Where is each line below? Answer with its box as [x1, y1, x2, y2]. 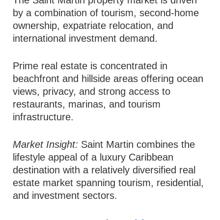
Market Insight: [13, 138, 79, 150]
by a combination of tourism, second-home [13, 7, 199, 18]
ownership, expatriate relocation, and [13, 20, 174, 31]
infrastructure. [13, 111, 74, 122]
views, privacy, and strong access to [13, 85, 171, 97]
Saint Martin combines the [78, 138, 195, 150]
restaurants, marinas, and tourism [13, 98, 161, 110]
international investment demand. [13, 32, 158, 44]
